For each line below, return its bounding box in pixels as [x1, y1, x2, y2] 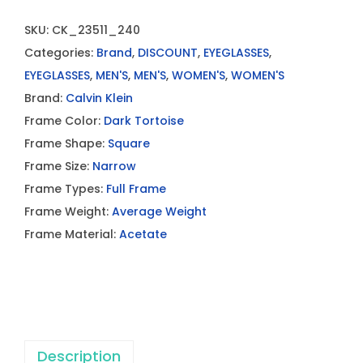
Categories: [24, 45, 96, 61]
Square [108, 135, 150, 152]
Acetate [119, 226, 167, 242]
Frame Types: [24, 181, 106, 197]
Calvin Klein [66, 90, 133, 106]
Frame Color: [24, 113, 104, 129]
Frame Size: [24, 158, 92, 174]
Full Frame [106, 181, 166, 197]
